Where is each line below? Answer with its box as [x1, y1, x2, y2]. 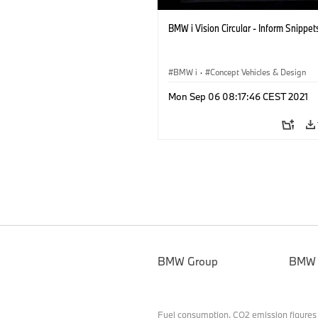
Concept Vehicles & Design [210, 67, 306, 78]
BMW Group [158, 254, 218, 268]
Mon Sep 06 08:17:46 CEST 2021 [168, 90, 308, 104]
